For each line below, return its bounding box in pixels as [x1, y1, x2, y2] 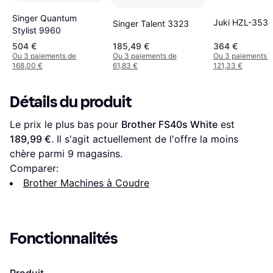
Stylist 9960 [12, 25, 61, 36]
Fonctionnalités [10, 229, 118, 249]
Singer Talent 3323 [112, 18, 189, 29]
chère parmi [10, 147, 68, 160]
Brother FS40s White [121, 118, 218, 131]
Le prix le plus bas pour [10, 118, 121, 131]
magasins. [74, 147, 122, 160]
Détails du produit [10, 93, 132, 112]
